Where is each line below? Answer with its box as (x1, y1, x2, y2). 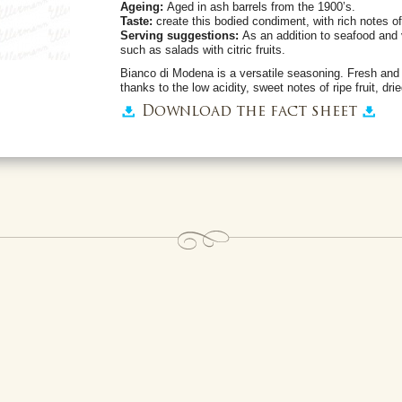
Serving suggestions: (119, 28, 242, 42)
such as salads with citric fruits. (119, 42, 285, 57)
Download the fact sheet (141, 104, 357, 119)
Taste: (119, 13, 153, 28)
